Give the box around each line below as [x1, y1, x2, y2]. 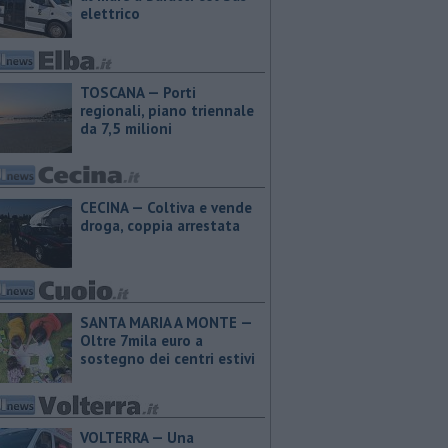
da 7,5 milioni [80, 119, 172, 138]
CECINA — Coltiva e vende [80, 198, 252, 217]
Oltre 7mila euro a [80, 331, 203, 350]
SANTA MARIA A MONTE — [80, 313, 252, 332]
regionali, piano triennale [80, 101, 254, 120]
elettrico [80, 4, 140, 23]
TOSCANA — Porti [80, 83, 196, 102]
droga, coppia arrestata [80, 216, 240, 235]
